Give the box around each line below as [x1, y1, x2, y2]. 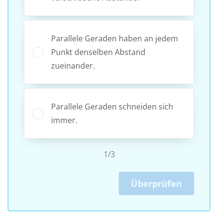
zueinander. [51, 60, 95, 71]
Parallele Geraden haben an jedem [51, 33, 178, 44]
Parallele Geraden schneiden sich [51, 101, 173, 112]
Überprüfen [131, 177, 182, 189]
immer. [51, 114, 77, 126]
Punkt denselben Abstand [51, 46, 145, 57]
